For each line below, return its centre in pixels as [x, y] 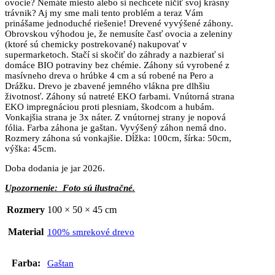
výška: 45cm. [31, 148]
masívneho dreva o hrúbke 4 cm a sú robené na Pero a [109, 75]
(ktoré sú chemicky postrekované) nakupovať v [96, 44]
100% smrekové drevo [91, 232]
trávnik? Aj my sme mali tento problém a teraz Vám [104, 13]
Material [26, 231]
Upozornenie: [31, 188]
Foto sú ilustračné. [96, 188]
